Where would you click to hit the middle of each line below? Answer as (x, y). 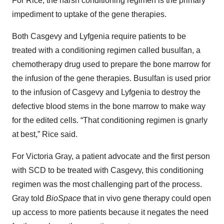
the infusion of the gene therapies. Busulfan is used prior (111, 78)
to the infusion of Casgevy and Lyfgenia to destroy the (106, 92)
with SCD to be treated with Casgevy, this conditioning (108, 170)
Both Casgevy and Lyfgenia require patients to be (99, 36)
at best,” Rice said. (45, 134)
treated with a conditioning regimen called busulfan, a (106, 50)
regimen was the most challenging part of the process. (107, 184)
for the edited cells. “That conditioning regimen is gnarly (110, 120)
